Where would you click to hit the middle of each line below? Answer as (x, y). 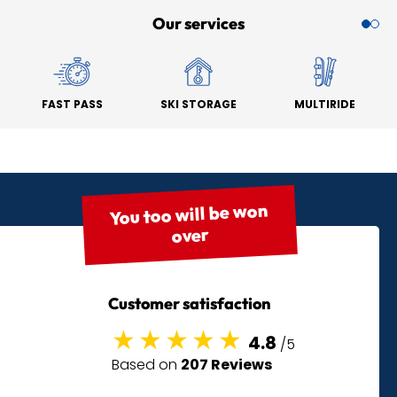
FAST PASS (72, 105)
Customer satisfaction (190, 304)
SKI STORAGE (198, 105)
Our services (198, 24)
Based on (146, 365)
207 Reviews (226, 365)
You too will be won (189, 214)
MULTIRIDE (325, 105)
